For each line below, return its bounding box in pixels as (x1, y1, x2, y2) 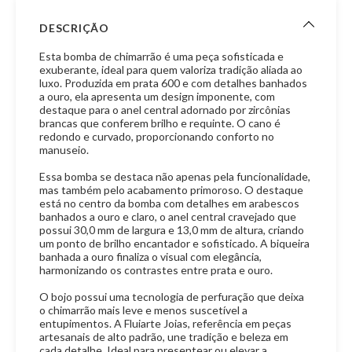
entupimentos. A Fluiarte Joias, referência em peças (39, 317, 292, 330)
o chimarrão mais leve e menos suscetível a (39, 303, 248, 317)
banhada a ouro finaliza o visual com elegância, (39, 250, 262, 263)
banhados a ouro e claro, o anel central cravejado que (39, 210, 297, 223)
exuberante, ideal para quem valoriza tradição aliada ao (39, 63, 303, 76)
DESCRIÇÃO (39, 21, 109, 35)
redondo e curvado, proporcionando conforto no (39, 130, 275, 143)
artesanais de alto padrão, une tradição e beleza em (39, 330, 289, 343)
